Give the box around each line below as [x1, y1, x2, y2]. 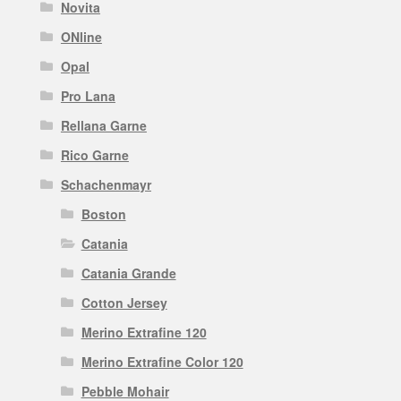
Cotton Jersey [81, 294, 167, 312]
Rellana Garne [60, 116, 147, 135]
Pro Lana [60, 87, 115, 106]
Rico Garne [60, 146, 129, 165]
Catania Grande [81, 264, 176, 283]
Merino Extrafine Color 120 [81, 353, 243, 371]
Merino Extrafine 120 [81, 323, 207, 342]
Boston [81, 205, 126, 224]
